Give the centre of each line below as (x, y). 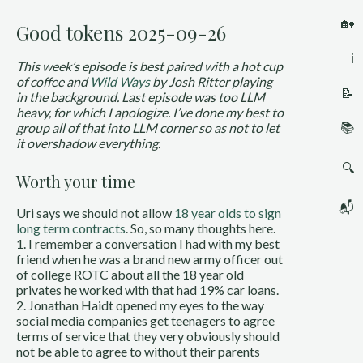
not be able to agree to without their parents (138, 351)
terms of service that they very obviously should (148, 336)
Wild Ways (120, 81)
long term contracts (71, 228)
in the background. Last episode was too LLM (141, 97)
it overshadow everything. (88, 143)
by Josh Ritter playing (211, 81)
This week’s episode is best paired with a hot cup (149, 66)
